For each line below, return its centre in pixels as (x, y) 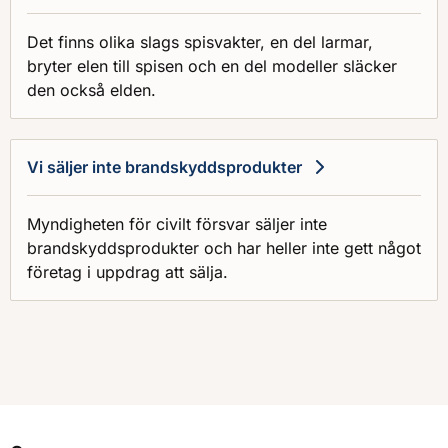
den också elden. (91, 89)
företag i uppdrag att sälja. (127, 271)
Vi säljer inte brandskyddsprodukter (164, 166)
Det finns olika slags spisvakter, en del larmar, (200, 41)
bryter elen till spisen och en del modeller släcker (212, 65)
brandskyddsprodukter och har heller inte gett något (224, 247)
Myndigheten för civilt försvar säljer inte (177, 223)
